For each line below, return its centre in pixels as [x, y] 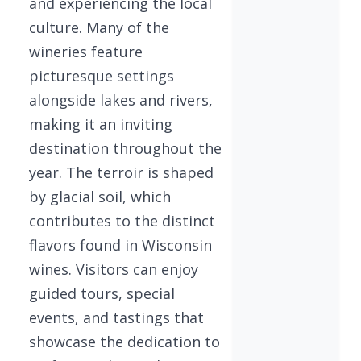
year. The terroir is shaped [121, 172]
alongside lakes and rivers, [121, 100]
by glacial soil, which [100, 197]
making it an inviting [101, 124]
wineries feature [86, 52]
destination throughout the [125, 148]
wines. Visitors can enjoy [114, 269]
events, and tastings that [116, 317]
